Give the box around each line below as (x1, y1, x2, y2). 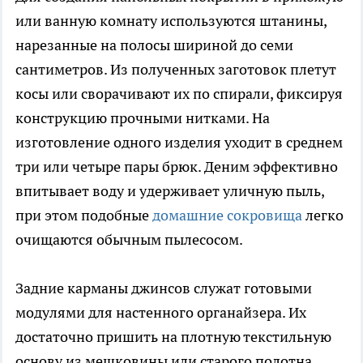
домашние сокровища (152, 206, 302, 225)
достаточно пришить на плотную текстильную (15, 327, 331, 347)
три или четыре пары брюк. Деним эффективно (15, 157, 338, 177)
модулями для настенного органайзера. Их (15, 303, 306, 322)
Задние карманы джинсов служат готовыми (15, 279, 312, 298)
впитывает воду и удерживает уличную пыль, (15, 181, 324, 201)
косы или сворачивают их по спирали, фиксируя (15, 84, 343, 104)
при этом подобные (15, 206, 152, 225)
